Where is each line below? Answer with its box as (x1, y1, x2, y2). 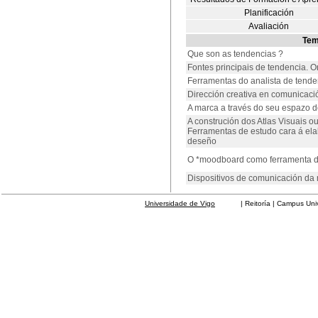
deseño (187, 136, 216, 146)
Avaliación (248, 21, 290, 31)
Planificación (244, 8, 294, 18)
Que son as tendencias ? (187, 49, 283, 59)
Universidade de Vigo (145, 199, 215, 207)
